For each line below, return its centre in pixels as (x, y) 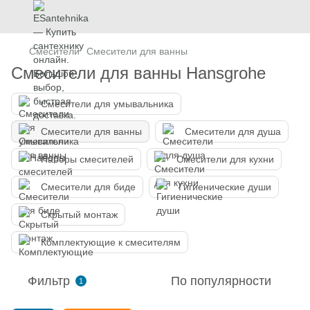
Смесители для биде (88, 187)
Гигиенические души (225, 187)
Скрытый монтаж (79, 215)
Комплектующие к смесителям (111, 242)
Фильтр (49, 281)
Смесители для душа (233, 131)
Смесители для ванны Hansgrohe (138, 73)
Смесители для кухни (225, 159)
